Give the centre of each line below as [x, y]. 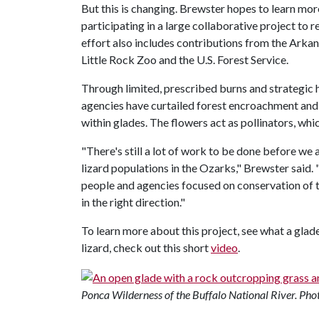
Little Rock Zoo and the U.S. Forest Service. [185, 59]
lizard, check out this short [146, 247]
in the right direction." [133, 202]
